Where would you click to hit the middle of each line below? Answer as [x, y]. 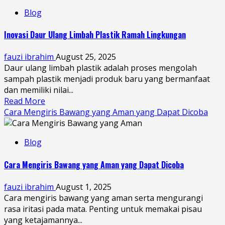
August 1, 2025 [84, 187]
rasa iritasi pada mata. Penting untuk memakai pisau [103, 209]
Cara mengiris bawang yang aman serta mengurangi [103, 198]
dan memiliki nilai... [39, 90]
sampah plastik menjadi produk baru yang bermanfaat [107, 79]
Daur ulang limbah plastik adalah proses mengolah [100, 68]
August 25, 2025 [86, 57]
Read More [25, 101]
